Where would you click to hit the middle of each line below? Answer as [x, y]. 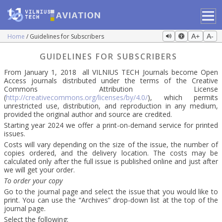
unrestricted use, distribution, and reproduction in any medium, [111, 106]
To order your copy [33, 181]
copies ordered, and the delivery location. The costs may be [111, 153]
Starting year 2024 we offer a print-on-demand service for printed [111, 125]
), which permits [183, 97]
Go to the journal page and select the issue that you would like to [111, 192]
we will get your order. [39, 170]
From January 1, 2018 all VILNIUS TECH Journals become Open [111, 72]
